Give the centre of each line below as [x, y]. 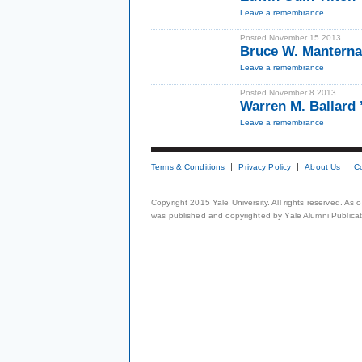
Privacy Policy [265, 167]
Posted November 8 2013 [288, 93]
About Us [323, 167]
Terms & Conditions [188, 167]
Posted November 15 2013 [290, 38]
